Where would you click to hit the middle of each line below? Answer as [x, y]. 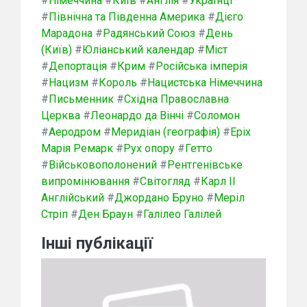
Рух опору [149, 149]
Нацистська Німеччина [205, 83]
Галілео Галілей [182, 214]
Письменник [81, 99]
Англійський [73, 198]
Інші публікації [97, 244]
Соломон [217, 116]
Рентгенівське [205, 165]
